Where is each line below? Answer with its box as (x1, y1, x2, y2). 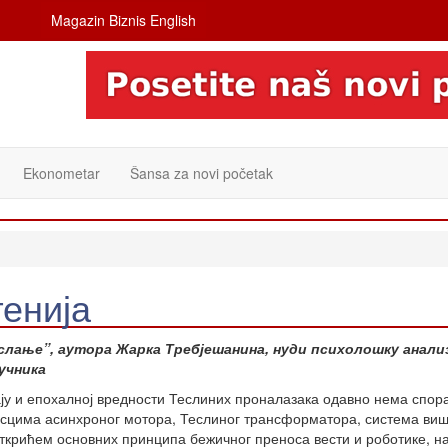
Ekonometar (23, 163, 100, 183)
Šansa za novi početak (130, 163, 273, 183)
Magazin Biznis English (50, 10, 196, 30)
